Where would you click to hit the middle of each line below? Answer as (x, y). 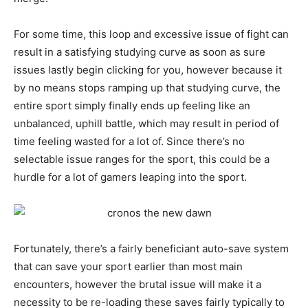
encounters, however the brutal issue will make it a (137, 285)
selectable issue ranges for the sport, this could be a (142, 159)
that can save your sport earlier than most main (128, 267)
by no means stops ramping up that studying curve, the (147, 88)
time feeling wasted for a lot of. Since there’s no (129, 142)
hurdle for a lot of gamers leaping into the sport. (130, 177)
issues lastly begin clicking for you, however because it (148, 70)
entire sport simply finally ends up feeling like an (132, 106)
